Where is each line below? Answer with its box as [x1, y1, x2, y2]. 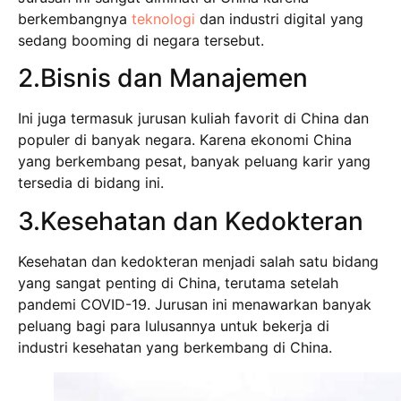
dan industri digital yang [195, 9, 363, 28]
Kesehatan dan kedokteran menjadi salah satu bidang [18, 252, 379, 270]
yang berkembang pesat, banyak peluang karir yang [18, 152, 371, 171]
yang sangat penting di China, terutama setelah [18, 273, 338, 292]
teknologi [132, 9, 195, 28]
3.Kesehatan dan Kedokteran [18, 205, 363, 236]
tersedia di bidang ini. [18, 174, 164, 192]
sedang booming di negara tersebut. [18, 30, 264, 49]
